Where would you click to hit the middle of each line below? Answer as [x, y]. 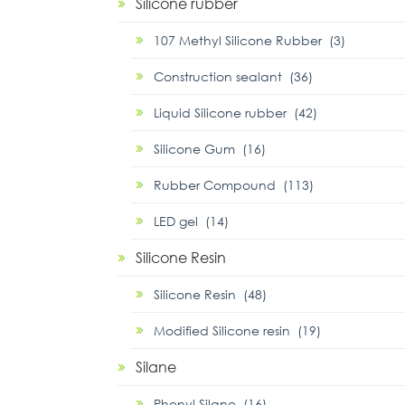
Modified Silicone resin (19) [237, 330]
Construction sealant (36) [233, 76]
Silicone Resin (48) [210, 294]
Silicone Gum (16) [210, 149]
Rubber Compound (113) [234, 185]
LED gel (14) [191, 221]
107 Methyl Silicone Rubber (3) [250, 40]
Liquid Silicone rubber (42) [235, 113]
